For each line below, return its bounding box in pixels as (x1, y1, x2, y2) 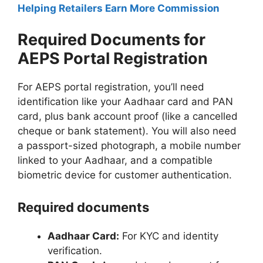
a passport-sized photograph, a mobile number (18, 140, 241, 152)
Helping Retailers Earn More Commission (18, 2, 220, 14)
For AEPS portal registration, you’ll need (18, 81, 204, 93)
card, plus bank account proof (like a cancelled (18, 110, 238, 123)
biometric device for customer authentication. (18, 169, 235, 181)
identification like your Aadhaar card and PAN (18, 96, 233, 108)
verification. (48, 244, 102, 257)
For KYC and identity (119, 230, 218, 242)
